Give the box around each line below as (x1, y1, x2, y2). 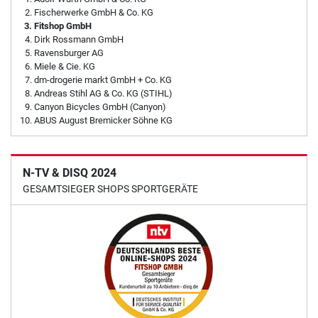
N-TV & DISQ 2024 (23, 166, 116, 180)
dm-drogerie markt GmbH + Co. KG (34, 75, 172, 86)
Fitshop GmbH (34, 21, 92, 32)
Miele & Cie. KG (34, 61, 95, 72)
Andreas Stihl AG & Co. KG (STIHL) (34, 88, 172, 99)
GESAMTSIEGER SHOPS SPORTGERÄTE (23, 183, 198, 195)
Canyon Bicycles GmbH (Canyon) (34, 102, 166, 113)
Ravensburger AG (34, 48, 104, 59)
